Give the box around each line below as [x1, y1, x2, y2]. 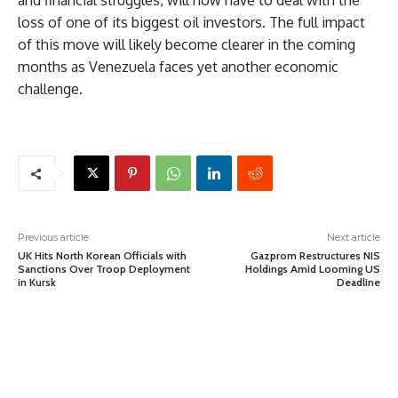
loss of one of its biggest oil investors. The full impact [18, 13, 365, 32]
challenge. [18, 80, 83, 99]
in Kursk [18, 275, 56, 290]
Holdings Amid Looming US [244, 262, 380, 276]
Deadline [336, 275, 380, 290]
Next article [326, 231, 380, 244]
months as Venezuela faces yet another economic [18, 58, 338, 76]
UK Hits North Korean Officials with [18, 249, 187, 263]
